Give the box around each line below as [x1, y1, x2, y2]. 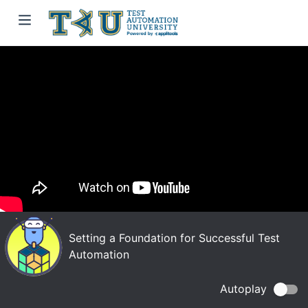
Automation [69, 247, 129, 262]
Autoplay [220, 282, 267, 296]
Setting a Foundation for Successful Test [69, 231, 280, 245]
